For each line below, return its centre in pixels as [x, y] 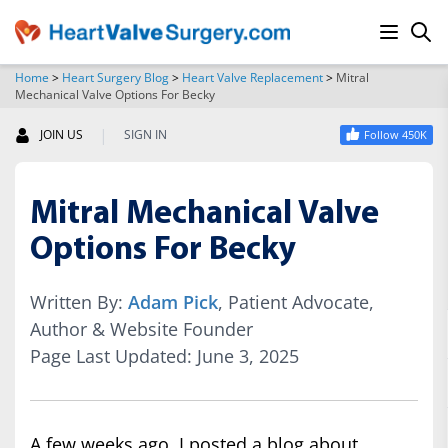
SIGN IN [145, 134]
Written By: [79, 302]
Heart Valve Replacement [252, 77]
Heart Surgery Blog [115, 77]
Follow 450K [395, 134]
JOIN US [61, 134]
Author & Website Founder [141, 329]
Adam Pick [173, 302]
